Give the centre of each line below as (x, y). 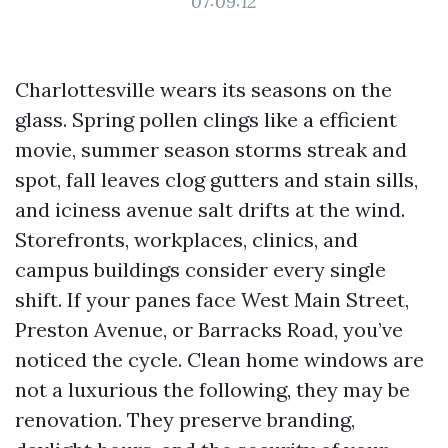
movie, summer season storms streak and (211, 149)
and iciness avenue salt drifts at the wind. (210, 209)
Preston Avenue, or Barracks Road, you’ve (209, 329)
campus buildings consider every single (200, 269)
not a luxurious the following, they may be (212, 389)
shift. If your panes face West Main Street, (212, 299)
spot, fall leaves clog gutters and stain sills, (216, 179)
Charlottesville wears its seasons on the (203, 89)
